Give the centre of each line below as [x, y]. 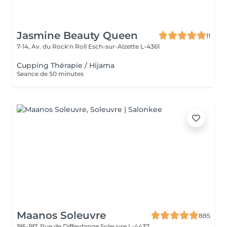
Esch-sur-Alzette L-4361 [124, 46]
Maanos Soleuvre [61, 215]
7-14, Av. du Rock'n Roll [52, 46]
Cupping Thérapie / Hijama [66, 65]
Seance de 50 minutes [50, 74]
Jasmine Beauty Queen [77, 35]
